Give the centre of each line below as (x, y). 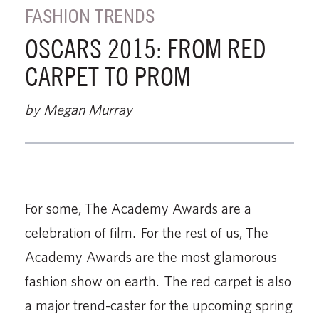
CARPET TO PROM (108, 76)
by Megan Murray (79, 109)
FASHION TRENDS (90, 16)
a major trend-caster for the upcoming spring (159, 305)
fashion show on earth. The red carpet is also (158, 281)
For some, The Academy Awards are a (138, 208)
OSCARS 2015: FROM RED (146, 48)
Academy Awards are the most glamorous (151, 256)
